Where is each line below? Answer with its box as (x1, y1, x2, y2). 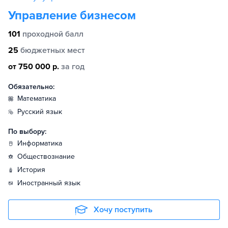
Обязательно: (8, 82, 54, 91)
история (22, 165, 45, 174)
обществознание (23, 152, 75, 161)
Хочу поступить (94, 205, 153, 215)
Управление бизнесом (8, 8, 136, 23)
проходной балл (22, 29, 83, 39)
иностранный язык (22, 179, 80, 187)
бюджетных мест (20, 45, 85, 55)
